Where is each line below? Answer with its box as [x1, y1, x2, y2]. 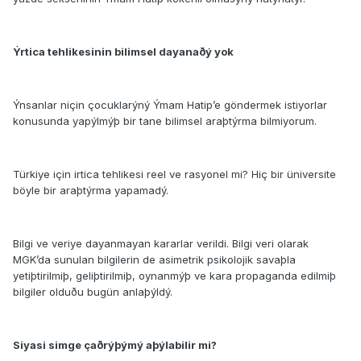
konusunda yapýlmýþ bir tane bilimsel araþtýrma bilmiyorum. [13, 114, 317, 128]
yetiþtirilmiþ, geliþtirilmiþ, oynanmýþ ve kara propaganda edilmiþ [13, 269, 336, 283]
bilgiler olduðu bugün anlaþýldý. [13, 285, 172, 299]
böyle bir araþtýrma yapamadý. [13, 184, 168, 197]
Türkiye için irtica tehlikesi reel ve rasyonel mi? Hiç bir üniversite [13, 168, 336, 181]
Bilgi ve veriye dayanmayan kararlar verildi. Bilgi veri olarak [13, 237, 309, 251]
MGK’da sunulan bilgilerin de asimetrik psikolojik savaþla [13, 253, 296, 267]
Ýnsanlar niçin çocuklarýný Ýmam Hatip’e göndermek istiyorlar [13, 98, 327, 112]
